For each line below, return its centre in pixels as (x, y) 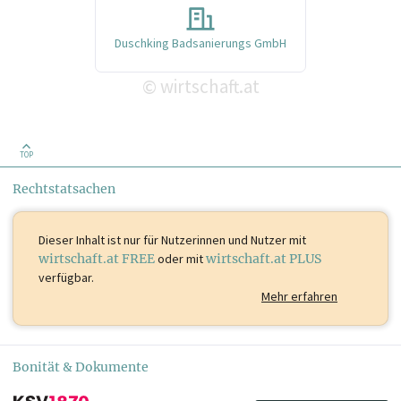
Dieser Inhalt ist (80, 239)
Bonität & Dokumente (81, 367)
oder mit (180, 258)
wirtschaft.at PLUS (264, 258)
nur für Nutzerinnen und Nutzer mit (213, 239)
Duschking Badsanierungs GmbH (200, 43)
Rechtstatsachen (64, 188)
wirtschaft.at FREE (97, 258)
